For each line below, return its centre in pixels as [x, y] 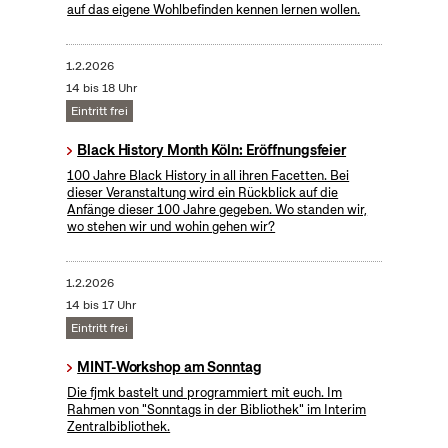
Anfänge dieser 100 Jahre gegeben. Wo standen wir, [217, 210]
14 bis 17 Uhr [100, 305]
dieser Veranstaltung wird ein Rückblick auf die [203, 193]
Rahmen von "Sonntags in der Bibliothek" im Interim [217, 410]
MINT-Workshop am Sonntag [169, 367]
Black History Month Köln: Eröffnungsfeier [212, 150]
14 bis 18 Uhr [101, 88]
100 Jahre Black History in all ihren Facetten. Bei [208, 176]
